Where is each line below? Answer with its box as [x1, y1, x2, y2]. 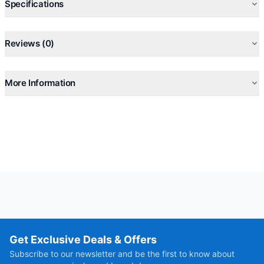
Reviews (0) [5, 38, 54, 49]
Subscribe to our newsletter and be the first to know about [9, 249, 235, 259]
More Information [5, 77, 75, 88]
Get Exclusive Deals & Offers [9, 233, 157, 246]
